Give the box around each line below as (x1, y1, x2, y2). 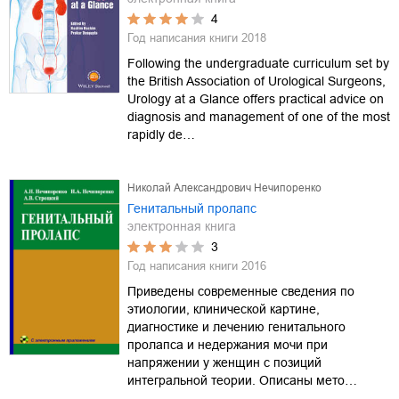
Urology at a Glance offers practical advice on (127, 91, 384, 106)
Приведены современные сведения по (127, 283, 354, 298)
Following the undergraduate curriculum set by (127, 55, 389, 70)
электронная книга (127, 218, 236, 233)
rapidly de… (127, 126, 195, 142)
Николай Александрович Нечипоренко (127, 181, 322, 194)
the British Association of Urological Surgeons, (127, 73, 386, 88)
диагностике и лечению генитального (127, 319, 346, 334)
